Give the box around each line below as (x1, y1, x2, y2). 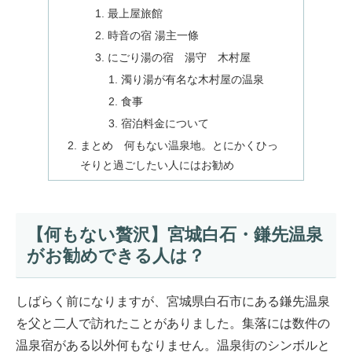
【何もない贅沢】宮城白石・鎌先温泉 (26, 225, 323, 245)
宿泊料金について (121, 116, 210, 130)
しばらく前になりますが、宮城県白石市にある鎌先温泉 (16, 294, 330, 308)
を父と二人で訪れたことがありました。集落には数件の (16, 316, 330, 330)
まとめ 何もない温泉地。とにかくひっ (80, 138, 279, 152)
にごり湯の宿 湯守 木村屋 (107, 51, 251, 64)
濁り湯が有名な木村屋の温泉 (121, 73, 265, 86)
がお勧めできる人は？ (26, 246, 205, 266)
